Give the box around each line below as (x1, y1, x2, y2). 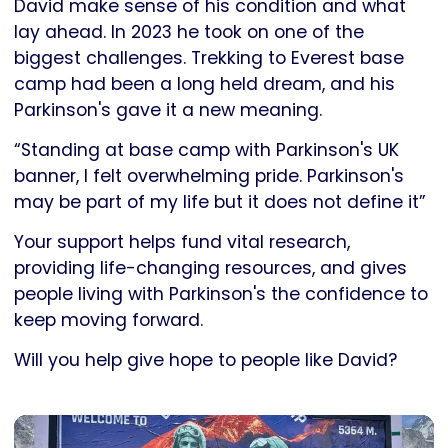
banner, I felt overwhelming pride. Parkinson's (14, 164, 404, 189)
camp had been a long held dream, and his (14, 72, 395, 97)
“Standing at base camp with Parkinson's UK (14, 138, 399, 163)
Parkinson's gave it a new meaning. (14, 98, 327, 123)
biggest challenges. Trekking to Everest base (14, 46, 404, 71)
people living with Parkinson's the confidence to (14, 282, 428, 307)
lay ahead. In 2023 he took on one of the (14, 20, 364, 45)
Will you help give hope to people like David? (14, 348, 402, 373)
